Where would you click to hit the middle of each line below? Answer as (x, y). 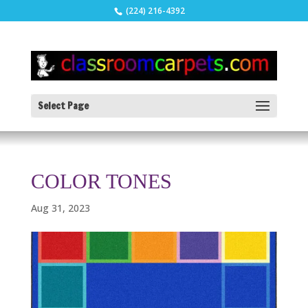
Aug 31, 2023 (60, 208)
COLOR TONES (101, 181)
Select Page (63, 106)
